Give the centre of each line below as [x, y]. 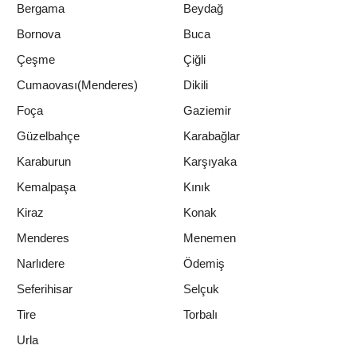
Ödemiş [204, 264]
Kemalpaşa [46, 187]
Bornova [39, 34]
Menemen [210, 238]
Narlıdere [41, 264]
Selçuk [201, 289]
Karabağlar [212, 136]
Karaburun [44, 162]
